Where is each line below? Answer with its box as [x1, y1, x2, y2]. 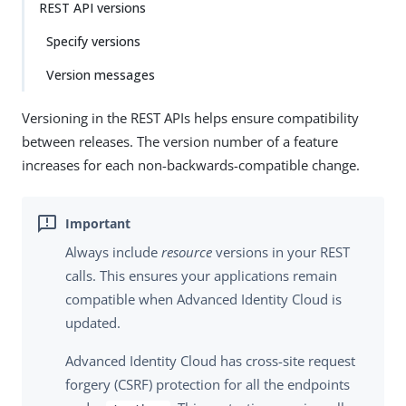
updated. [65, 314, 121, 333]
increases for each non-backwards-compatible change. [22, 156, 360, 174]
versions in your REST [212, 243, 350, 262]
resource [161, 243, 212, 262]
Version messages [46, 66, 155, 83]
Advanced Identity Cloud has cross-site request [65, 352, 355, 371]
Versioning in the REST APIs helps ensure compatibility [22, 109, 359, 127]
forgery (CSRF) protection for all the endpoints [65, 375, 350, 394]
